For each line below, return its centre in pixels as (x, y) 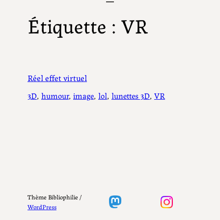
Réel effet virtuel (57, 78)
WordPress (42, 207)
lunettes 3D (131, 96)
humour (55, 96)
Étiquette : (74, 25)
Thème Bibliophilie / (55, 197)
